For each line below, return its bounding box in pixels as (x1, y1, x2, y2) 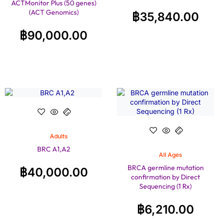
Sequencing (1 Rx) (139, 181, 192, 191)
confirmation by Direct (131, 172, 200, 181)
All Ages (159, 151, 182, 158)
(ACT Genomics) (28, 7, 79, 17)
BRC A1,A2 (37, 144, 70, 153)
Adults (49, 132, 67, 140)
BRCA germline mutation (127, 163, 204, 172)
